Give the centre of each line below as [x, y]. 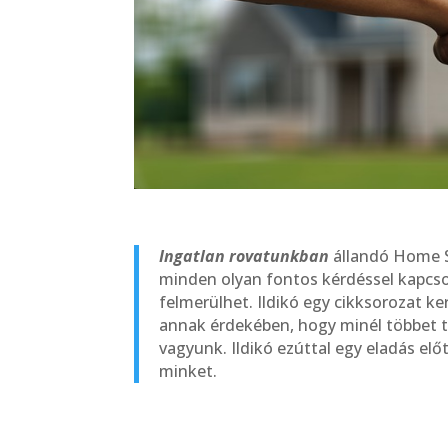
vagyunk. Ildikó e [223, 347]
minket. [188, 370]
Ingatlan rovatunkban [244, 255]
